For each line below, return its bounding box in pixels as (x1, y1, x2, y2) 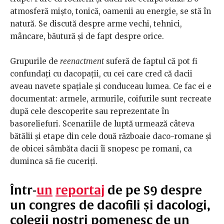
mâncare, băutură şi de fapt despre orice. (10, 31, 164, 41)
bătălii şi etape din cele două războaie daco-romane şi (10, 131, 211, 141)
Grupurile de (10, 56, 60, 66)
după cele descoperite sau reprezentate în (10, 106, 169, 116)
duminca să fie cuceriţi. (10, 156, 97, 166)
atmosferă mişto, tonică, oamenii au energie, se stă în (10, 6, 211, 16)
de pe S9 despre (104, 182, 202, 197)
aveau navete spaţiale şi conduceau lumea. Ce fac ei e (10, 81, 211, 91)
